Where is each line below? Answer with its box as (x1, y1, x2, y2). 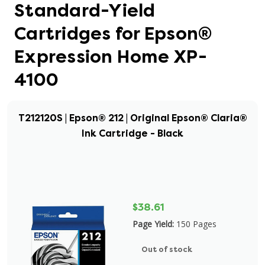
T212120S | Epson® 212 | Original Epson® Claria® (18, 112, 247, 124)
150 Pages (176, 218, 216, 230)
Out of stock (141, 244, 192, 254)
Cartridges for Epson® (14, 22, 212, 45)
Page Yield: (132, 218, 174, 230)
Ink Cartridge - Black (82, 127, 183, 140)
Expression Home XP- (14, 46, 207, 68)
